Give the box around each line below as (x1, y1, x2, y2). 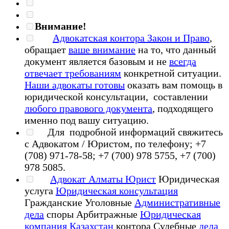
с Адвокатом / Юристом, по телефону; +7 (25, 138, 206, 149)
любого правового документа (25, 102, 152, 114)
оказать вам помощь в (125, 79, 222, 90)
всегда (169, 55, 196, 67)
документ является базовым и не (25, 55, 169, 67)
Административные (134, 196, 220, 208)
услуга (25, 185, 56, 196)
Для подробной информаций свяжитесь (35, 126, 223, 138)
